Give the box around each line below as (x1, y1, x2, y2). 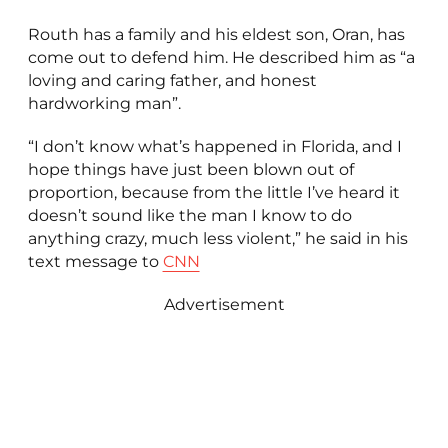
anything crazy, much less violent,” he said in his (27, 229, 408, 249)
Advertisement (163, 295, 285, 315)
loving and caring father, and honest (27, 71, 317, 91)
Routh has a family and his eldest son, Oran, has (27, 25, 405, 45)
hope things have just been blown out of (27, 160, 354, 180)
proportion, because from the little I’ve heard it (27, 183, 400, 203)
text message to (27, 252, 163, 272)
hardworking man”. (27, 94, 181, 114)
